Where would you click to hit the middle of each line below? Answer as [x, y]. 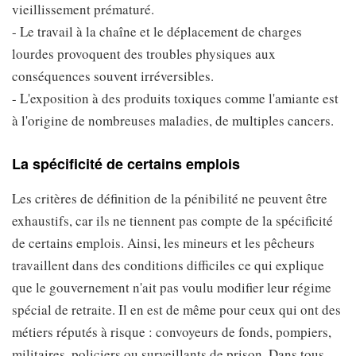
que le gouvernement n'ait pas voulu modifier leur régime [172, 287]
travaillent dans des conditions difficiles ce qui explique [168, 265]
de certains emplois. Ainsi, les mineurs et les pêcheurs [163, 243]
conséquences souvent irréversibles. [113, 76]
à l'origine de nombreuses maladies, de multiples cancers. [173, 120]
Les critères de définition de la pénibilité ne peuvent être [170, 198]
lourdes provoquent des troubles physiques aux [144, 54]
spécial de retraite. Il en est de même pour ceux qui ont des [176, 310]
